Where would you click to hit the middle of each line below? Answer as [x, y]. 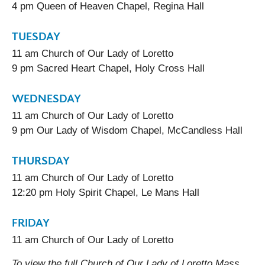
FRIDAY [31, 222]
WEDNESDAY [46, 98]
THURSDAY [41, 160]
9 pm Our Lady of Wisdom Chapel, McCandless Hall [127, 130]
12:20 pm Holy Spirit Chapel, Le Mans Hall [106, 193]
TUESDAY [36, 36]
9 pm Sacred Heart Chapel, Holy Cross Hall [108, 68]
